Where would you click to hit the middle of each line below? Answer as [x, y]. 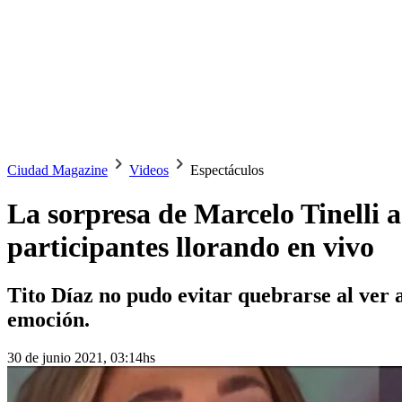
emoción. [48, 319]
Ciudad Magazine [57, 170]
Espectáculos [227, 170]
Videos [149, 170]
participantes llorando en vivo [191, 247]
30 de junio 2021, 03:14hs [81, 357]
